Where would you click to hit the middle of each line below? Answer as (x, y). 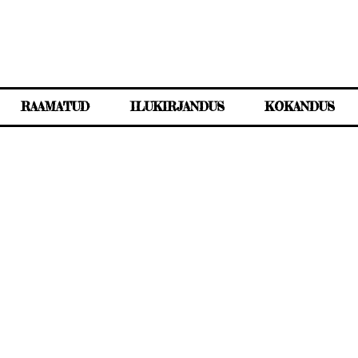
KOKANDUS (299, 107)
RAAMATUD (55, 107)
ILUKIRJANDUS (177, 107)
